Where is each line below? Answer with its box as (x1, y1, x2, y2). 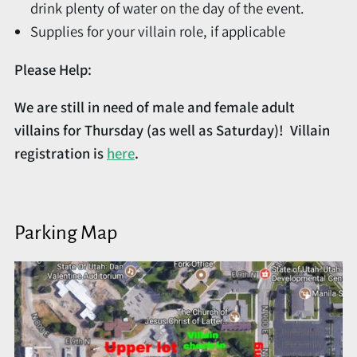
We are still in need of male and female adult (14, 97, 295, 117)
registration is (14, 143, 107, 163)
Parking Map (14, 222, 117, 243)
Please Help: (14, 59, 92, 79)
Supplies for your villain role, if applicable (30, 22, 285, 41)
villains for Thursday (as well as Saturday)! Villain (14, 120, 330, 140)
